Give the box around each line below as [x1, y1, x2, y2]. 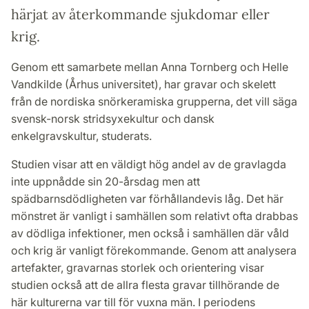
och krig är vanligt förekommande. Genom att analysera [11, 243, 297, 257]
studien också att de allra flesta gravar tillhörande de [11, 277, 279, 292]
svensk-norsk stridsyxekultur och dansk [11, 111, 215, 126]
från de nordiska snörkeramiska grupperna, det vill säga [11, 94, 297, 108]
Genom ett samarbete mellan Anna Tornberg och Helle [11, 59, 288, 74]
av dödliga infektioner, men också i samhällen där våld [11, 226, 289, 240]
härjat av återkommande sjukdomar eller [11, 5, 270, 23]
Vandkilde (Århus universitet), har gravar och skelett [11, 77, 276, 91]
